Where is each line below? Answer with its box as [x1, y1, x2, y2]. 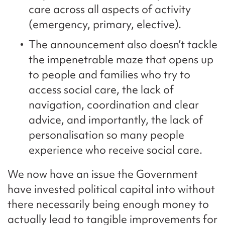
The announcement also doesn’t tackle [29, 37, 217, 52]
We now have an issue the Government [8, 167, 198, 182]
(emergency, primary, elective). [29, 17, 181, 32]
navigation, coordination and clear [29, 97, 199, 113]
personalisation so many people [29, 128, 184, 143]
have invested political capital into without [8, 182, 215, 197]
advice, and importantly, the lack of [29, 113, 203, 128]
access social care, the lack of [29, 82, 174, 97]
